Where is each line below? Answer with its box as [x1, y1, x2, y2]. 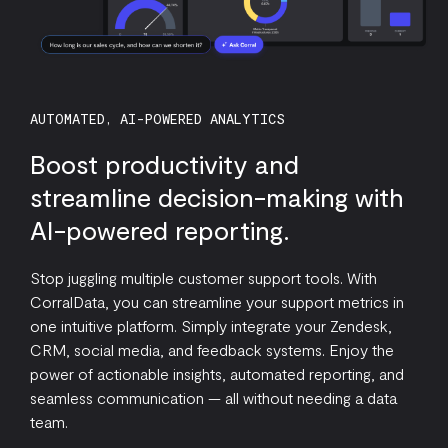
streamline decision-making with [30, 181, 404, 212]
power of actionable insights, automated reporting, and [30, 364, 404, 383]
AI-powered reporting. [30, 214, 290, 245]
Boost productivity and [30, 148, 299, 179]
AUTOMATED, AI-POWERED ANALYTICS [30, 110, 285, 127]
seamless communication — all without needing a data [30, 388, 397, 407]
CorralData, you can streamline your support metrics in [30, 292, 404, 311]
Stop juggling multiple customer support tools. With [30, 268, 377, 287]
